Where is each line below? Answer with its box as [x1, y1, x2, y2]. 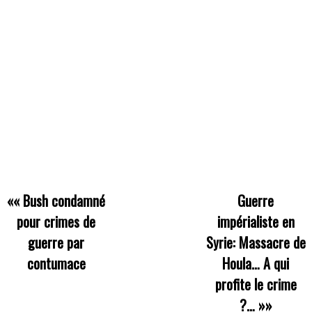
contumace [26, 252, 86, 274]
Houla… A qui [222, 252, 290, 274]
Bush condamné [23, 189, 106, 211]
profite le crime [214, 273, 297, 295]
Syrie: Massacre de [205, 231, 306, 253]
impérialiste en [217, 210, 295, 232]
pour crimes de [17, 210, 96, 232]
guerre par [28, 231, 85, 253]
